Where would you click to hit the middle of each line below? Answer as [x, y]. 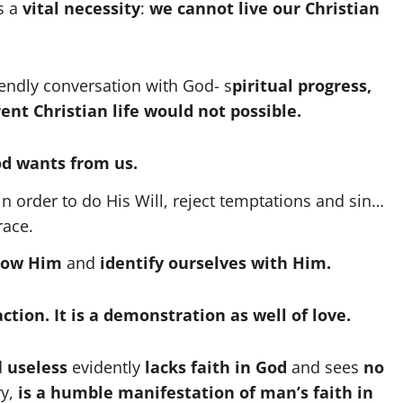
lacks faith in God [216, 367]
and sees [325, 367]
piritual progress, [302, 86]
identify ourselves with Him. [215, 263]
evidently [106, 367]
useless [37, 367]
